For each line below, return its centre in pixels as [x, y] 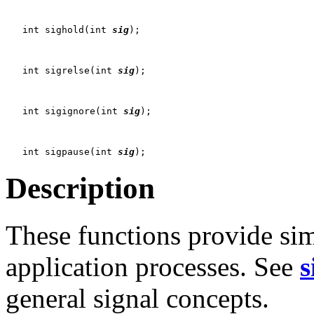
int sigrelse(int [62, 70]
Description [80, 188]
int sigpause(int [62, 151]
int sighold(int [59, 29]
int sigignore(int [64, 111]
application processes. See [153, 266]
